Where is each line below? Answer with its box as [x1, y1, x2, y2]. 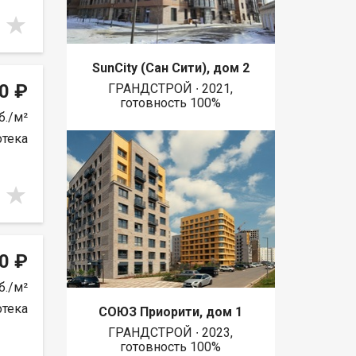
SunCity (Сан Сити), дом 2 [91, 60, 250, 76]
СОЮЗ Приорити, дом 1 [99, 304, 243, 319]
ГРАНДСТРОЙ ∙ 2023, [108, 324, 234, 340]
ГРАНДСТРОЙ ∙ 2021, [108, 81, 234, 97]
